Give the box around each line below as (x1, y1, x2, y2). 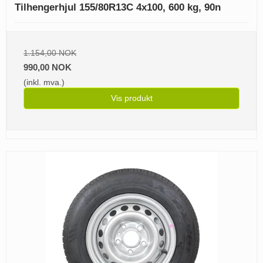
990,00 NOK (23, 62, 72, 73)
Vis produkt (110, 93, 153, 103)
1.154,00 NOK (23, 48, 76, 58)
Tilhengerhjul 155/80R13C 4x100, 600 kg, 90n (15, 2, 221, 14)
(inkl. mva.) (23, 77, 65, 87)
